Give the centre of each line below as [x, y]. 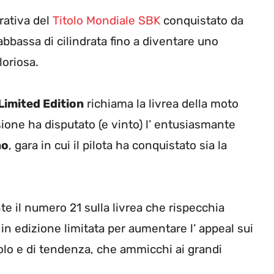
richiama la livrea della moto [161, 104]
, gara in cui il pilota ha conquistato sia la [118, 146]
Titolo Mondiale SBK [106, 21]
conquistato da [202, 21]
